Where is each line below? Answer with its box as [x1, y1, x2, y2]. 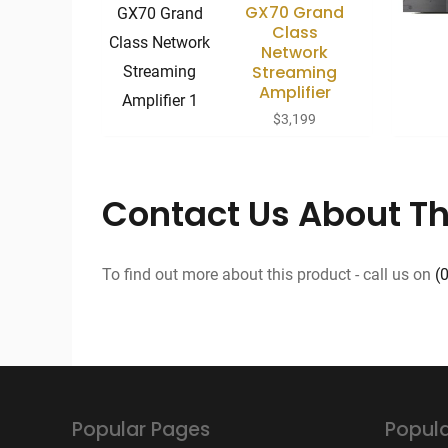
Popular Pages [72, 415, 210, 443]
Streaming [252, 60, 338, 84]
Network [261, 40, 329, 64]
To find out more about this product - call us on [102, 264, 435, 284]
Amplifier [258, 80, 331, 104]
